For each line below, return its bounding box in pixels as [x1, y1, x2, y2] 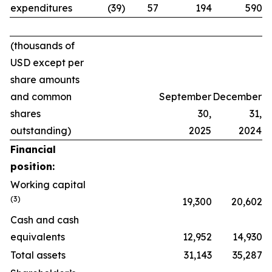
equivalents [10, 231, 65, 243]
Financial [10, 143, 56, 155]
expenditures [10, 2, 72, 14]
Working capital [10, 178, 86, 191]
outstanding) [10, 124, 71, 137]
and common [10, 90, 72, 103]
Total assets [10, 249, 66, 261]
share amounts [10, 73, 80, 86]
